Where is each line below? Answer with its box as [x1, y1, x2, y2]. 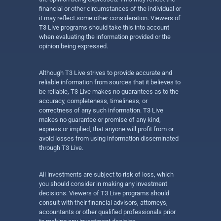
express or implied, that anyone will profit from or [39, 125, 174, 133]
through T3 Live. [39, 144, 83, 151]
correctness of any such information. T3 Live [39, 107, 163, 114]
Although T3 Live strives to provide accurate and [39, 69, 172, 76]
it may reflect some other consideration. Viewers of [39, 14, 181, 22]
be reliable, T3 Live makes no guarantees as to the [39, 88, 179, 95]
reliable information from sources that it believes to [39, 78, 181, 86]
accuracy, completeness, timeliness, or [39, 97, 147, 105]
